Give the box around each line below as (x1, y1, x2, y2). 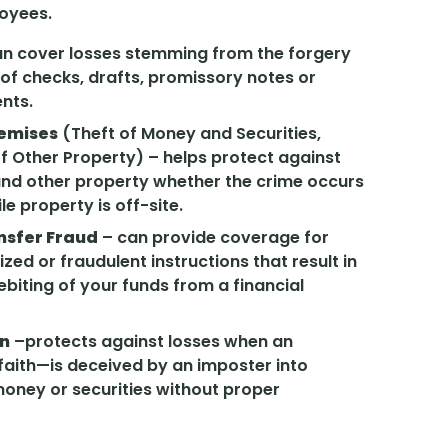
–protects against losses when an (10, 330, 293, 354)
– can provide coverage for (98, 226, 329, 250)
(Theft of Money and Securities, (58, 122, 321, 146)
